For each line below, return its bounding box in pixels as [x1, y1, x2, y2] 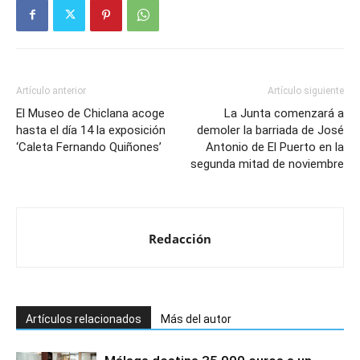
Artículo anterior [16, 84, 86, 96]
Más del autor [161, 312, 231, 325]
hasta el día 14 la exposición [16, 122, 166, 137]
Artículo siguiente [268, 84, 344, 96]
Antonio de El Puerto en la [206, 139, 344, 154]
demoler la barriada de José [197, 122, 344, 137]
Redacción [149, 230, 211, 247]
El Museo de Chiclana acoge [16, 105, 165, 121]
